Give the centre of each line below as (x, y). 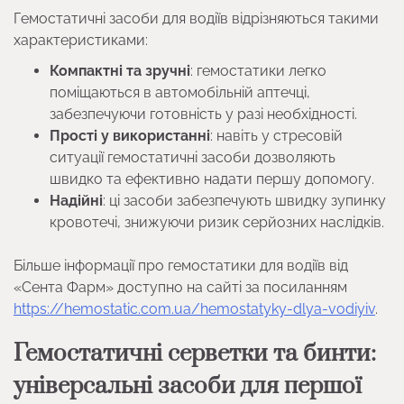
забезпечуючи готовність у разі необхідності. (203, 114)
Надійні (76, 200)
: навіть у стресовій (276, 135)
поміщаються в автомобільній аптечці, (180, 92)
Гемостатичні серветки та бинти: (195, 353)
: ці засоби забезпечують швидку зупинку (244, 200)
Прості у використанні (130, 135)
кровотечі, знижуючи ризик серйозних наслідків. (217, 222)
